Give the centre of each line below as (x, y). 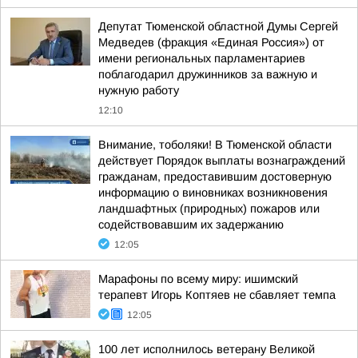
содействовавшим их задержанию (191, 225)
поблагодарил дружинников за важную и (208, 74)
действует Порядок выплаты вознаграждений (222, 161)
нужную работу (139, 90)
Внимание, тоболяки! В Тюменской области (215, 145)
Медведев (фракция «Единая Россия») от (211, 42)
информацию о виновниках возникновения (213, 193)
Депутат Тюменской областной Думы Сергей (218, 26)
